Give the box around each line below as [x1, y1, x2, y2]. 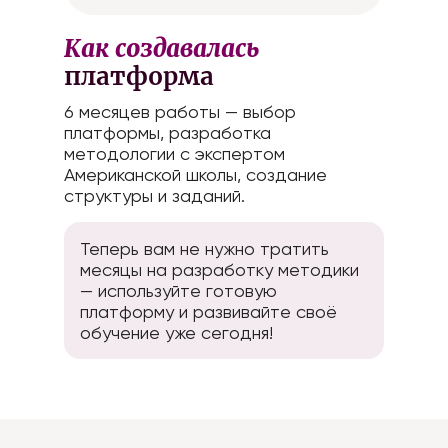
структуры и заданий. [64, 185, 245, 206]
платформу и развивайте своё [80, 301, 337, 322]
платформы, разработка [64, 122, 271, 143]
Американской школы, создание [64, 164, 327, 185]
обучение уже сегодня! [80, 322, 273, 343]
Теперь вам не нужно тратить [80, 238, 329, 259]
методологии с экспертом [64, 143, 285, 164]
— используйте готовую [80, 280, 277, 301]
